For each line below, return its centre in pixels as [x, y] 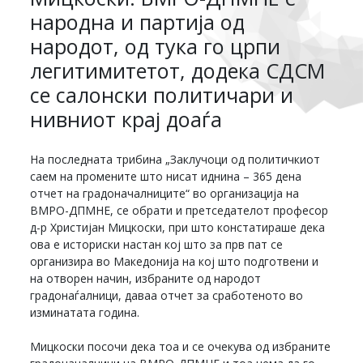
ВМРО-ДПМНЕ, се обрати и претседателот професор [179, 210]
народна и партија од [138, 21]
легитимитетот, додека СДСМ [178, 70]
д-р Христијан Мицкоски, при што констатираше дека [178, 227]
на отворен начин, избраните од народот [146, 278]
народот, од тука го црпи [156, 46]
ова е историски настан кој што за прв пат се [157, 244]
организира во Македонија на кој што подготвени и [175, 261]
